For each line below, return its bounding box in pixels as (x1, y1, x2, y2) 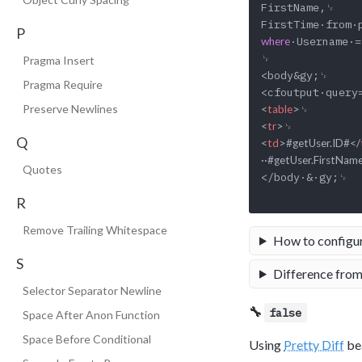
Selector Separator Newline (23, 284, 162, 297)
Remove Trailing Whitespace (23, 223, 167, 237)
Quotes (23, 162, 62, 176)
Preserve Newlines (23, 102, 118, 116)
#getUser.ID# (286, 137, 350, 150)
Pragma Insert (23, 53, 95, 67)
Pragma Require (23, 78, 103, 91)
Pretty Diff (284, 336, 344, 352)
